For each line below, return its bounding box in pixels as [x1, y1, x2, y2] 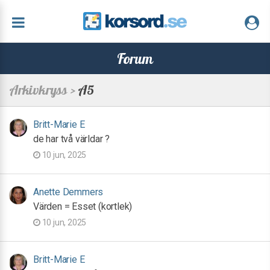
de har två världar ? [33, 133, 110, 145]
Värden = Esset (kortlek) [33, 201, 133, 212]
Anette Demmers [33, 186, 104, 198]
